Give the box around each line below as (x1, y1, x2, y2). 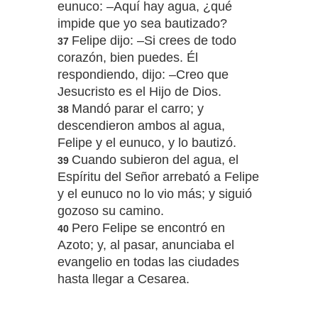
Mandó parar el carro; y (71, 102, 204, 116)
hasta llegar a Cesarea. (57, 272, 190, 287)
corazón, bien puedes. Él (57, 50, 198, 65)
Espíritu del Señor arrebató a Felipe (57, 170, 259, 185)
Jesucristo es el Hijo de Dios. (57, 84, 221, 99)
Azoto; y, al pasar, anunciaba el (57, 238, 234, 253)
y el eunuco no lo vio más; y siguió (57, 187, 252, 202)
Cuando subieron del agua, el (71, 153, 238, 168)
